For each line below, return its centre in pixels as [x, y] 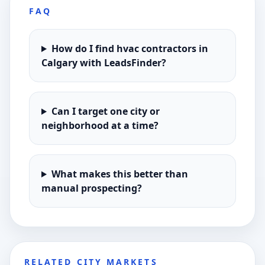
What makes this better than [119, 174]
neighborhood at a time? [100, 125]
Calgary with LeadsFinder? [104, 63]
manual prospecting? [92, 188]
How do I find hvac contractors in [130, 49]
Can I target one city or [105, 111]
